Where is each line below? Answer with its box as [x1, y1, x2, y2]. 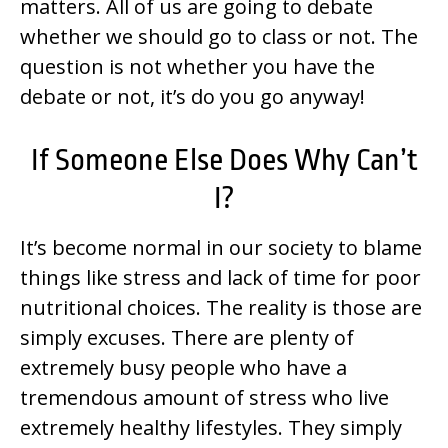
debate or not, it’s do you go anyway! [20, 83, 365, 111]
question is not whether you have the [20, 53, 375, 81]
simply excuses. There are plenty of [20, 324, 354, 352]
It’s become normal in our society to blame [20, 234, 422, 262]
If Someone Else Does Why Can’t [30, 143, 418, 178]
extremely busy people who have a [20, 354, 347, 382]
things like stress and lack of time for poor [20, 264, 421, 292]
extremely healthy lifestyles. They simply [20, 414, 402, 442]
